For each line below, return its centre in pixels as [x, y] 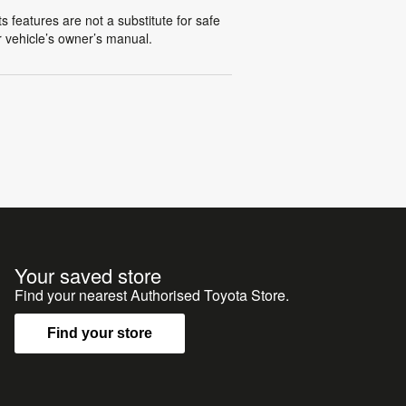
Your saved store [88, 275]
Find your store [100, 333]
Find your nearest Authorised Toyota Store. [152, 295]
